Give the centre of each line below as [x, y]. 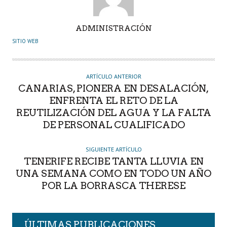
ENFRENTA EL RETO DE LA [113, 100]
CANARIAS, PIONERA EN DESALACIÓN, [113, 88]
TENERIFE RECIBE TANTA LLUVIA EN [113, 161]
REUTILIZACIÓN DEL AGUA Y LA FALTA [113, 112]
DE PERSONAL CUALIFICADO [113, 125]
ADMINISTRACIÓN [113, 28]
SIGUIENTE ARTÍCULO [113, 149]
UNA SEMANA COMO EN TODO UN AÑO [113, 173]
